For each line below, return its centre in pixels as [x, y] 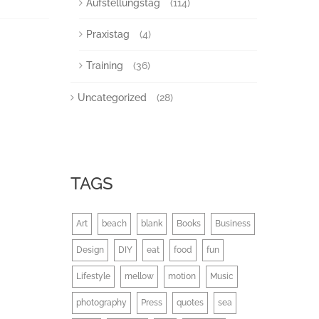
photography [101, 303]
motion [182, 276]
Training [104, 66]
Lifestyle [93, 276]
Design [90, 250]
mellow [139, 276]
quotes [190, 303]
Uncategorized [112, 98]
